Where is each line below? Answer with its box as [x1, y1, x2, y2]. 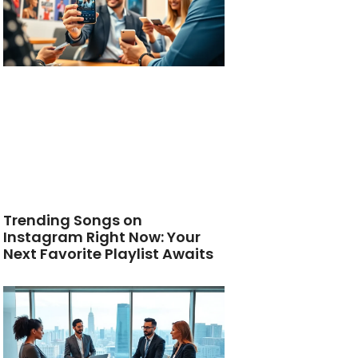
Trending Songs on [3, 209, 143, 230]
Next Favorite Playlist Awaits [3, 243, 214, 264]
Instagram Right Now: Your [3, 226, 201, 247]
